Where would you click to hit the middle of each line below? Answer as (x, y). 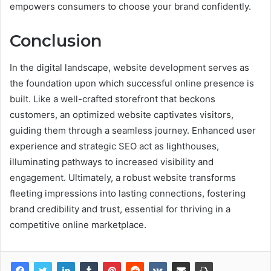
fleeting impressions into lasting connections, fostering (128, 194)
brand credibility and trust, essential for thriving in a (120, 209)
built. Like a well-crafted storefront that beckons (113, 99)
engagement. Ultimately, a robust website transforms (123, 178)
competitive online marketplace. (78, 225)
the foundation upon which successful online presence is (132, 83)
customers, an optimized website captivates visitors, (122, 115)
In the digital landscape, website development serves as (129, 68)
